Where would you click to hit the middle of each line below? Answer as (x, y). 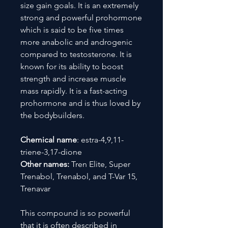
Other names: (45, 164)
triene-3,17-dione (51, 152)
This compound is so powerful (75, 213)
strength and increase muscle (73, 78)
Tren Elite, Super (100, 164)
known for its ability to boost (72, 66)
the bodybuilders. (52, 115)
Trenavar (35, 188)
